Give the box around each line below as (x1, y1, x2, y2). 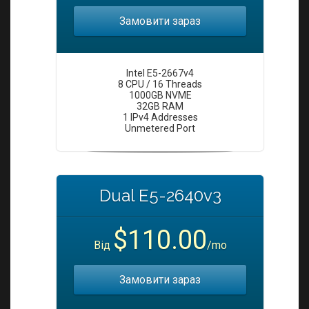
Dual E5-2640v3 (99, 186, 221, 206)
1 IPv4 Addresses (122, 112, 198, 123)
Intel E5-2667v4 (126, 68, 194, 79)
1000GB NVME (128, 90, 192, 101)
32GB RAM (137, 101, 183, 112)
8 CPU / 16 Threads (118, 79, 202, 90)
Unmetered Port (125, 123, 195, 134)
